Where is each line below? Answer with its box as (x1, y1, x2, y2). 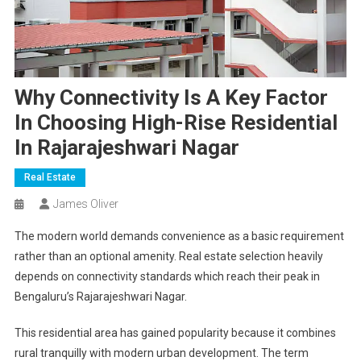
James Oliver (52, 197, 118, 211)
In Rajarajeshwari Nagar (14, 135, 239, 160)
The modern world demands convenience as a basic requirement (14, 230, 344, 243)
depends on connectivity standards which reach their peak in (14, 270, 320, 284)
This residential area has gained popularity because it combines (14, 326, 336, 340)
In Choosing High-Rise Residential (14, 110, 338, 135)
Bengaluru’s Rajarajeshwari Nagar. (14, 290, 187, 304)
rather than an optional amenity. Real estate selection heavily (14, 250, 323, 263)
